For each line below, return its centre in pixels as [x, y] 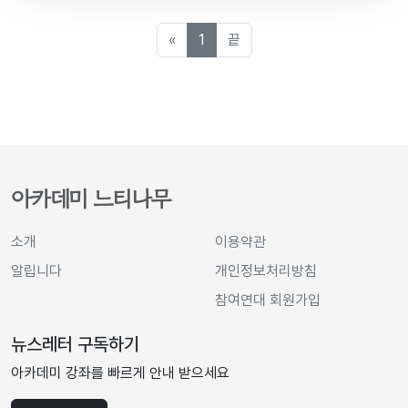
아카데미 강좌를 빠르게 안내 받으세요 [120, 372]
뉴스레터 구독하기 [75, 344]
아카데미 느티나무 [91, 198]
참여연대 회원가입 [268, 300]
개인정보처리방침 [266, 270]
